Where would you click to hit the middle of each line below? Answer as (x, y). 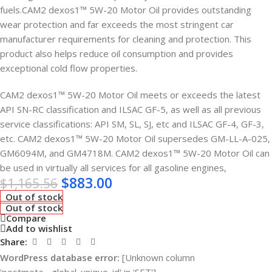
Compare (26, 218)
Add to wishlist (39, 229)
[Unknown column (157, 257)
